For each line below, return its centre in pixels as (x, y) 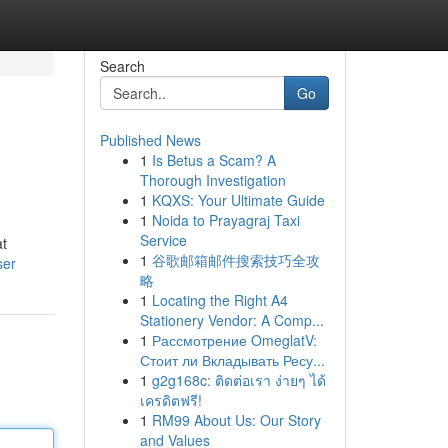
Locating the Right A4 (219, 300)
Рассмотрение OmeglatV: (234, 340)
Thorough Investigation (212, 180)
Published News (150, 140)
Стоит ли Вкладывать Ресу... (232, 360)
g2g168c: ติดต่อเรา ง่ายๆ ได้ (238, 380)
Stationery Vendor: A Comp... (231, 320)
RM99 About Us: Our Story (236, 420)
